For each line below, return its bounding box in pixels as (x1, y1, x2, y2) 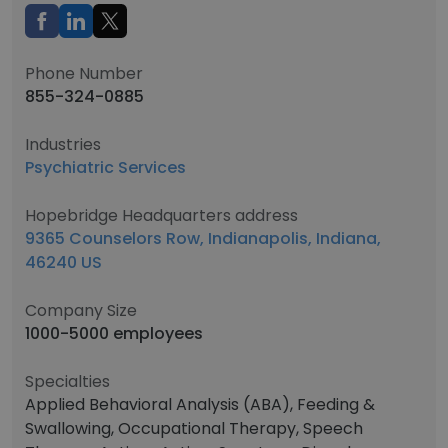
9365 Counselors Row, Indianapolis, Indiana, (25, 227, 381, 250)
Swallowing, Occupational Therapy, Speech (25, 417, 363, 440)
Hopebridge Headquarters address (25, 204, 298, 227)
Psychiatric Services (25, 156, 186, 179)
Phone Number (25, 62, 143, 85)
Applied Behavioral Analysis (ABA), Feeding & (25, 393, 375, 416)
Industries (25, 133, 101, 156)
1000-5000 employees (25, 322, 203, 345)
